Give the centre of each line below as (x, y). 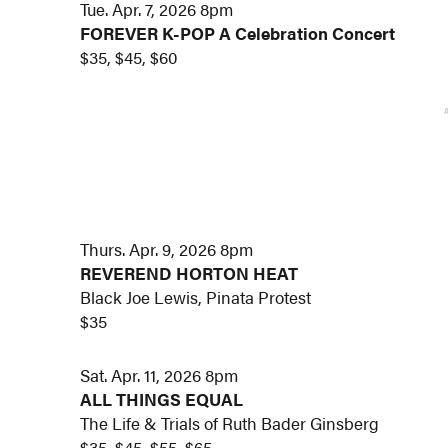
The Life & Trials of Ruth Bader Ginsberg (230, 422)
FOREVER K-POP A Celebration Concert (238, 33)
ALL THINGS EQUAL (162, 398)
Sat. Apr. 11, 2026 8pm (159, 374)
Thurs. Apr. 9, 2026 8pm (167, 249)
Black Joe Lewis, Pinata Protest (196, 297)
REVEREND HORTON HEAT (189, 273)
